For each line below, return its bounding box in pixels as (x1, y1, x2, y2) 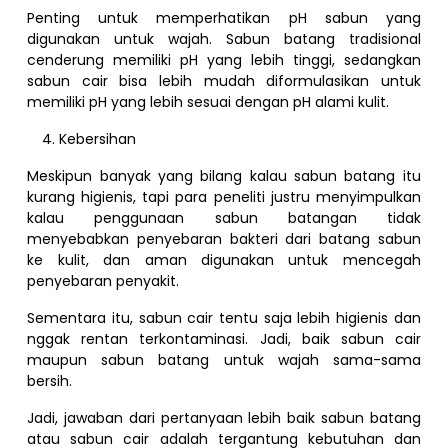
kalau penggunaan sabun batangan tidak (27, 207, 421, 228)
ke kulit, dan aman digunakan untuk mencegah (27, 249, 421, 270)
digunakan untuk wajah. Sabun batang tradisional (27, 28, 421, 49)
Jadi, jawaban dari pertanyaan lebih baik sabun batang (27, 407, 421, 428)
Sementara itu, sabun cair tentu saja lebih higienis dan (27, 307, 421, 328)
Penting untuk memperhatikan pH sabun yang (27, 7, 421, 28)
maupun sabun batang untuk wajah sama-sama (27, 349, 421, 370)
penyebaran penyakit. (27, 270, 180, 291)
